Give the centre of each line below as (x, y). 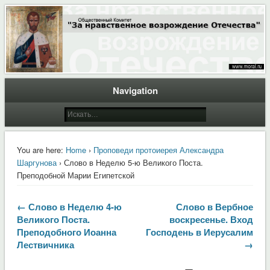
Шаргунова (36, 162)
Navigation (135, 90)
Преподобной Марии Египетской (75, 175)
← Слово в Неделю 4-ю (69, 206)
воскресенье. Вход (212, 219)
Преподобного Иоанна (66, 232)
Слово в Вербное (215, 206)
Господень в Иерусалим (200, 232)
